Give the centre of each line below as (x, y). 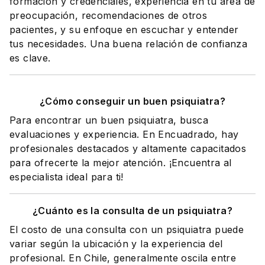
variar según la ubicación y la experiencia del (116, 244)
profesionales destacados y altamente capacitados (128, 148)
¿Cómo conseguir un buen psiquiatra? (132, 101)
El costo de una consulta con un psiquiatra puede (127, 230)
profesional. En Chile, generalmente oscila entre (123, 258)
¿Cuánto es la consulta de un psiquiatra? (132, 211)
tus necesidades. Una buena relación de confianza (129, 44)
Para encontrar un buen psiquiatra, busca (109, 120)
